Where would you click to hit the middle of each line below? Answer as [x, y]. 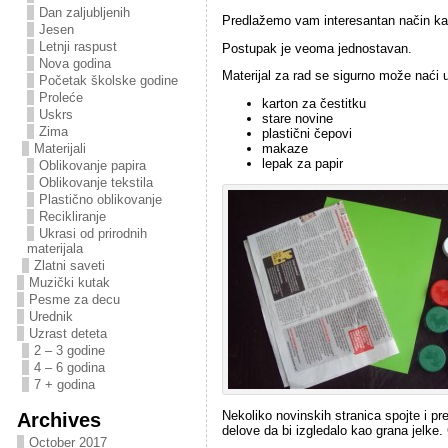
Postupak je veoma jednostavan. [316, 48]
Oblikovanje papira [92, 165]
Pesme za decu [74, 299]
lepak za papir [302, 164]
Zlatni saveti [69, 265]
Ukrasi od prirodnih [92, 233]
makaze [284, 149]
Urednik [50, 316]
